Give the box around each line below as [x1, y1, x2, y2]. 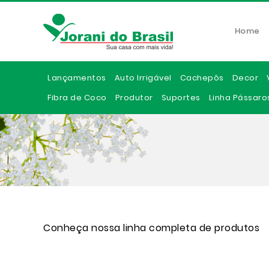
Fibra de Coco [47, 92, 107, 103]
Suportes [161, 92, 201, 103]
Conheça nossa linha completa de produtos [43, 221, 259, 235]
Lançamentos [47, 72, 106, 83]
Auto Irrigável [114, 72, 172, 83]
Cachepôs [180, 72, 224, 83]
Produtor [115, 92, 153, 103]
